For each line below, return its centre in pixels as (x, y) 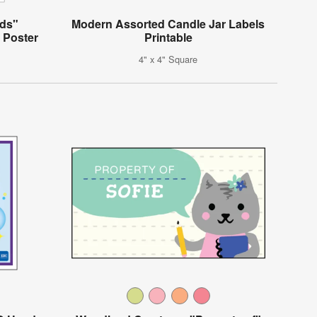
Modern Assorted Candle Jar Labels (168, 24)
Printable (168, 38)
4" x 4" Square (168, 59)
